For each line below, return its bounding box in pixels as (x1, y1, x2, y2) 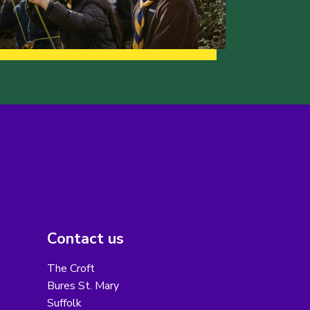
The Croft (46, 260, 95, 276)
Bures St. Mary (46, 277, 119, 293)
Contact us (46, 228, 124, 249)
